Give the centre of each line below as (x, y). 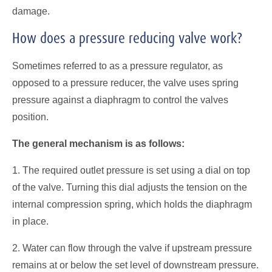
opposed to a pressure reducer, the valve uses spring (125, 83)
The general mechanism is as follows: (98, 143)
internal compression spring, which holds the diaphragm (132, 204)
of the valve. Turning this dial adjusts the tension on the (130, 187)
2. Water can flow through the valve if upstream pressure (132, 248)
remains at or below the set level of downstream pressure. (135, 265)
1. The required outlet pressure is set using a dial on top (131, 170)
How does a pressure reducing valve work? (127, 38)
